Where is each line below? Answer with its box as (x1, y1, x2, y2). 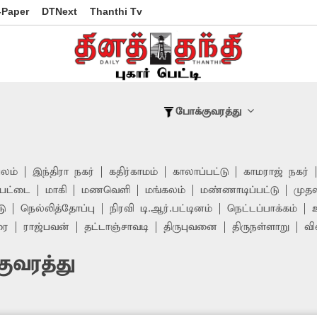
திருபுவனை (163, 221, 217, 234)
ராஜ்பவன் (23, 221, 69, 234)
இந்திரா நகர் (33, 166, 94, 179)
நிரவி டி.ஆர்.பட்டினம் (110, 202, 212, 216)
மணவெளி (81, 184, 130, 197)
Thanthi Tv (90, 6, 142, 17)
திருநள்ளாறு (232, 221, 289, 234)
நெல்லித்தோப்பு (21, 202, 95, 216)
